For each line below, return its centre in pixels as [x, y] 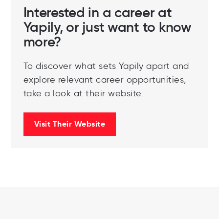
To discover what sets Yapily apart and [106, 66]
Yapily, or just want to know [107, 27]
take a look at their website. [83, 94]
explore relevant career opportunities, [105, 80]
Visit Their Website [69, 124]
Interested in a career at [98, 13]
